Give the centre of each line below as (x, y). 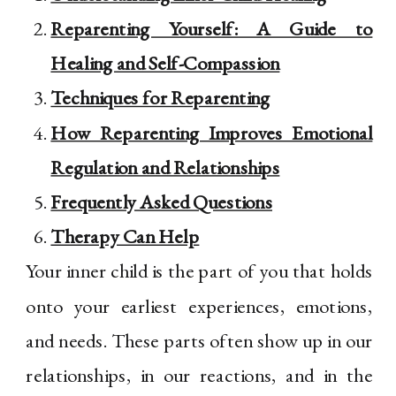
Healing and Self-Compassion (165, 64)
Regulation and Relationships (165, 168)
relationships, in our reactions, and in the (199, 375)
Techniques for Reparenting (160, 98)
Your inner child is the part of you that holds (199, 271)
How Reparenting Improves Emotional (212, 133)
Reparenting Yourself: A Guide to (212, 29)
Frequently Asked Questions (162, 202)
